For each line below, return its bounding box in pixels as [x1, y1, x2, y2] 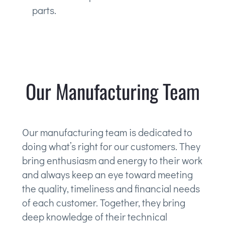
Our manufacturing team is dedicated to [22, 125, 192, 139]
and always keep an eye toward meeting [22, 167, 193, 181]
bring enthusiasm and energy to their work [22, 153, 202, 167]
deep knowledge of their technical [22, 209, 167, 223]
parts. [32, 3, 56, 17]
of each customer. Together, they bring [22, 195, 185, 209]
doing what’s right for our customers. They [22, 139, 200, 153]
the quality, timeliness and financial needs [22, 181, 200, 195]
